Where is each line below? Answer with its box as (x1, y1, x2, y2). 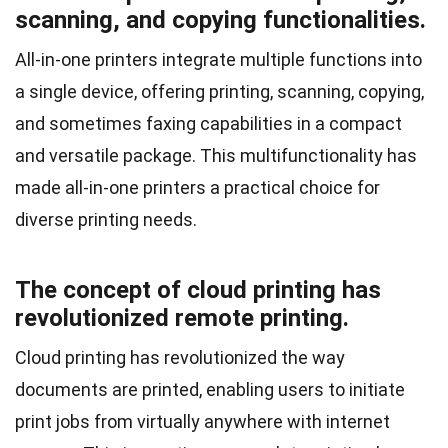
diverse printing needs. (15, 208, 197, 230)
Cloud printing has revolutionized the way (15, 346, 345, 368)
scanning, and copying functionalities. (15, 5, 426, 34)
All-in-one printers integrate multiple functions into (15, 48, 422, 70)
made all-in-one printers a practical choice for (15, 176, 380, 198)
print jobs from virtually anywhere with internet (15, 410, 390, 432)
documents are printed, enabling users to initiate (15, 378, 405, 400)
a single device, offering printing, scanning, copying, (15, 80, 424, 102)
